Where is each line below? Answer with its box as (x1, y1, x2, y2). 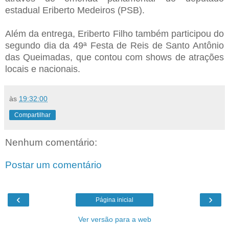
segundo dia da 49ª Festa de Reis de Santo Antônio (5, 40, 224, 51)
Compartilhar (14, 111, 51, 119)
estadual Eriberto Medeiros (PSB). (5, 5, 145, 15)
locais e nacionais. (5, 63, 80, 74)
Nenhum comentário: (5, 136, 97, 148)
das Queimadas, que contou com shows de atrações (5, 52, 224, 62)
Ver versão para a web (78, 215, 151, 223)
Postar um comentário (5, 159, 102, 170)
